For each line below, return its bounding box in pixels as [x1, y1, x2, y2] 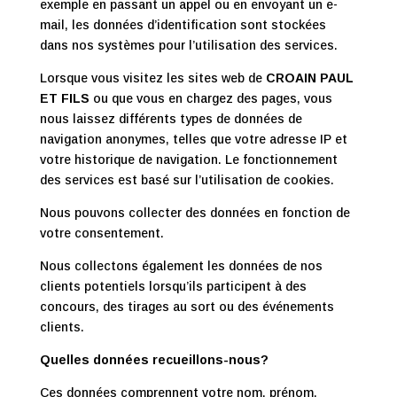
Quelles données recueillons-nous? [39, 353, 269, 367]
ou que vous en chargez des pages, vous [89, 91, 332, 105]
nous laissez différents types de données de [39, 112, 302, 126]
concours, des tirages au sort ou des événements [39, 300, 334, 314]
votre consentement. [39, 226, 164, 240]
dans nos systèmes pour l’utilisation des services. [39, 38, 338, 52]
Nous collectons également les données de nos [39, 259, 323, 273]
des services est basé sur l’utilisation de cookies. [39, 173, 334, 187]
